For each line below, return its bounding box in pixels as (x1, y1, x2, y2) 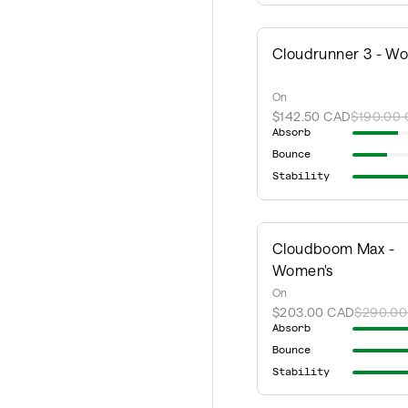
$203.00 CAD (272, 304, 355, 320)
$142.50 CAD (272, 108, 352, 125)
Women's (272, 261, 333, 279)
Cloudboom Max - (272, 240, 395, 257)
